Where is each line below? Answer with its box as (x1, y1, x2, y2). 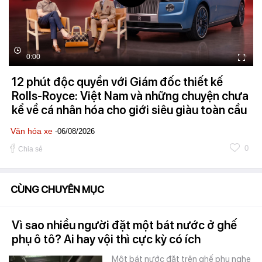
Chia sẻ (18, 145, 43, 154)
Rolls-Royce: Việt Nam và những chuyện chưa (12, 89, 249, 104)
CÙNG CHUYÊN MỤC (11, 184, 104, 196)
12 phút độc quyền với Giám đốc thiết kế (12, 75, 223, 89)
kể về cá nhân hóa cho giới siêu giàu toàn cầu (12, 103, 247, 118)
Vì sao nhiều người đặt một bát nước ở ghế (12, 218, 237, 233)
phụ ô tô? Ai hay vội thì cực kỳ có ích (12, 232, 201, 247)
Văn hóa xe (11, 126, 53, 136)
